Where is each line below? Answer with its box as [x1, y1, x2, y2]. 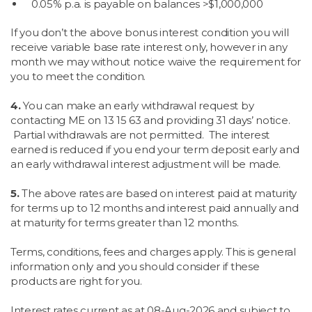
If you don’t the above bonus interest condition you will [10, 26, 289, 39]
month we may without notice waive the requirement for [10, 55, 302, 68]
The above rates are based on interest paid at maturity [22, 187, 297, 200]
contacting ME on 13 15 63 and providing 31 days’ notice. [10, 114, 290, 127]
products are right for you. [10, 274, 142, 288]
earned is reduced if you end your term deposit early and [10, 143, 299, 156]
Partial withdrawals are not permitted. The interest [10, 128, 270, 141]
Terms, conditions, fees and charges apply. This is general [10, 245, 296, 258]
